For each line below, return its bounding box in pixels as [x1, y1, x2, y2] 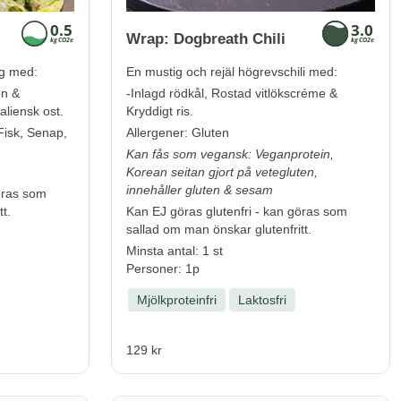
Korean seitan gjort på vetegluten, [126, 164, 318, 179]
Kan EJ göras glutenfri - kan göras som [126, 203, 347, 218]
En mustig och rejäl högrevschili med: [126, 64, 337, 79]
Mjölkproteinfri [137, 292, 217, 307]
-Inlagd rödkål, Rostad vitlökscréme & [126, 85, 337, 100]
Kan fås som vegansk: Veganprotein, [126, 146, 334, 161]
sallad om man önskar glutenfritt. [126, 221, 311, 236]
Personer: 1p [126, 260, 200, 276]
